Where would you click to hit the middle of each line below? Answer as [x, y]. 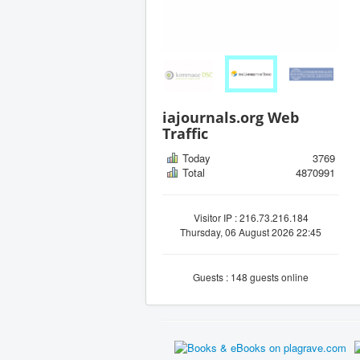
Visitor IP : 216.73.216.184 [251, 217]
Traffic [185, 133]
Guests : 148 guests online [251, 276]
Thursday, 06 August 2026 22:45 [251, 231]
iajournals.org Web [231, 117]
